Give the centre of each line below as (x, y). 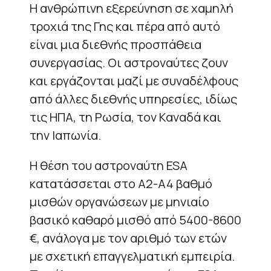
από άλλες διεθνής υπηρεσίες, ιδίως (133, 99)
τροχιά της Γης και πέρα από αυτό (125, 26)
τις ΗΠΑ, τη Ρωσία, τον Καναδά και (126, 117)
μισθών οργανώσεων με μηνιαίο (119, 202)
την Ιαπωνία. (65, 135)
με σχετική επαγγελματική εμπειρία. (132, 256)
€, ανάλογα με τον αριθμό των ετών (128, 238)
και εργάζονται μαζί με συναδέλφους (134, 81)
